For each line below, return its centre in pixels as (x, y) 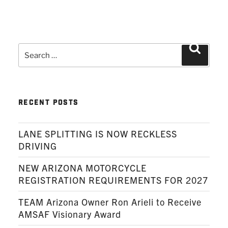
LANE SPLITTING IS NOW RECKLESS (98, 133)
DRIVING (38, 146)
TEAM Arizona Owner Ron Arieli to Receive (110, 202)
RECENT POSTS (49, 104)
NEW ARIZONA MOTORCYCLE (82, 167)
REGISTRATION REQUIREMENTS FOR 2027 (113, 180)
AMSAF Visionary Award (70, 214)
